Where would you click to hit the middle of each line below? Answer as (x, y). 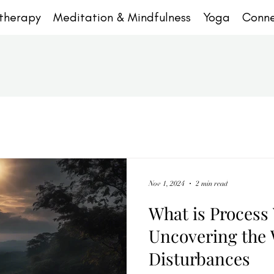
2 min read (212, 183)
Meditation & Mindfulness (122, 17)
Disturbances (199, 258)
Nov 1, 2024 (167, 183)
